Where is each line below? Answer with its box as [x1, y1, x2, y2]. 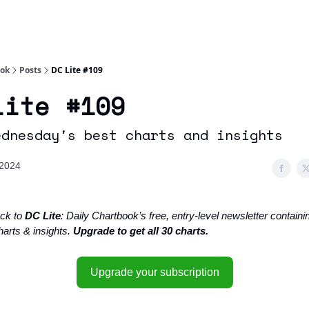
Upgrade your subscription [90, 266, 219, 278]
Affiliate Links [94, 15, 148, 26]
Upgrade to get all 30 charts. [73, 225, 208, 237]
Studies [158, 15, 187, 26]
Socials [43, 11, 70, 21]
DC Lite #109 [51, 64, 103, 76]
